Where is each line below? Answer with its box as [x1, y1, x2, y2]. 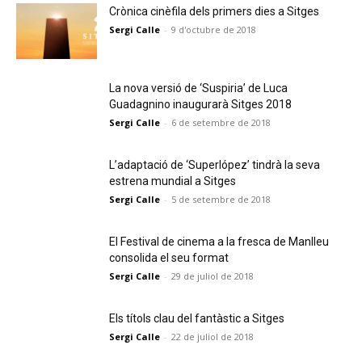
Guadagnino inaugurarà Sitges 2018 [109, 98, 292, 111]
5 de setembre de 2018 [171, 193, 271, 205]
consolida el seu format [109, 251, 229, 264]
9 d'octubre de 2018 [171, 23, 256, 36]
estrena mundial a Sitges [109, 175, 236, 187]
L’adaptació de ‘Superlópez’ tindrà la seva [109, 158, 320, 171]
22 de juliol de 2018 [171, 330, 254, 343]
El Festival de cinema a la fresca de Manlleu [109, 235, 329, 248]
